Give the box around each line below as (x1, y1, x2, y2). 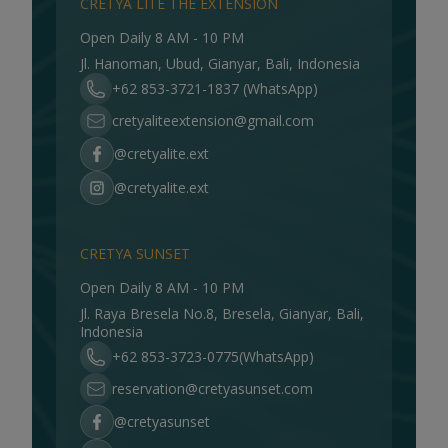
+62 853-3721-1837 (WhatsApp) (112, 79, 318, 98)
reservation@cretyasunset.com (112, 379, 313, 398)
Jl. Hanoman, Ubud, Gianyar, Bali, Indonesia (80, 54, 360, 73)
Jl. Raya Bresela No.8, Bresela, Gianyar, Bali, (80, 304, 364, 323)
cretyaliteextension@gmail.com (112, 111, 314, 130)
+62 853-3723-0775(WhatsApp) (112, 347, 314, 366)
